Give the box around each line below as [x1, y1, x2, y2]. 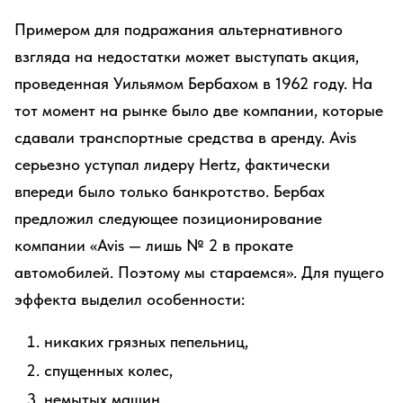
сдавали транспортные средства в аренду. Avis [14, 128, 356, 147]
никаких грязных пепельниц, [44, 332, 248, 351]
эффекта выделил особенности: [14, 290, 245, 309]
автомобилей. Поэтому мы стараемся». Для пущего [14, 263, 384, 282]
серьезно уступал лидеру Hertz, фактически [14, 155, 330, 174]
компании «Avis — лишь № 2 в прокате [14, 236, 293, 255]
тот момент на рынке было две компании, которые [14, 101, 383, 120]
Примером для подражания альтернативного [14, 20, 343, 39]
